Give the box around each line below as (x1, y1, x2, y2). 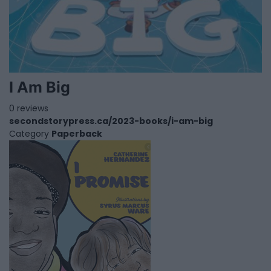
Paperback (51, 128, 102, 140)
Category (9, 128, 49, 140)
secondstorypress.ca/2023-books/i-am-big (9, 115, 213, 127)
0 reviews (9, 102, 48, 114)
